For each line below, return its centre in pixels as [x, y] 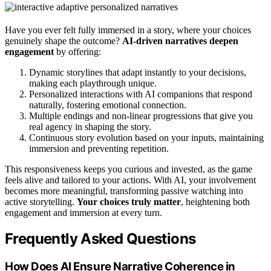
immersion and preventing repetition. [99, 148]
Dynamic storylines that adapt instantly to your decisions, [138, 72]
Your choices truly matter [129, 201]
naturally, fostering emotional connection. [108, 105]
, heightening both [215, 201]
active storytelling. [41, 201]
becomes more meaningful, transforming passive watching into [124, 191]
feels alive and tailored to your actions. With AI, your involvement [130, 180]
